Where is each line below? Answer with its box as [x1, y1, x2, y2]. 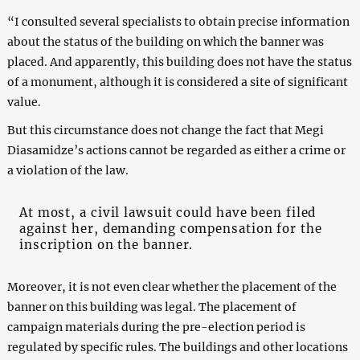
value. [6, 94, 41, 109]
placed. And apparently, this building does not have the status [6, 54, 352, 69]
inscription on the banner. [18, 236, 194, 252]
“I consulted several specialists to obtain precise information [6, 14, 350, 29]
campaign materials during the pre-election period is [6, 319, 305, 334]
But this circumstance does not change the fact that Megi [6, 122, 324, 137]
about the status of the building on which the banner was [6, 34, 324, 49]
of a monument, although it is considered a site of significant [6, 74, 348, 89]
